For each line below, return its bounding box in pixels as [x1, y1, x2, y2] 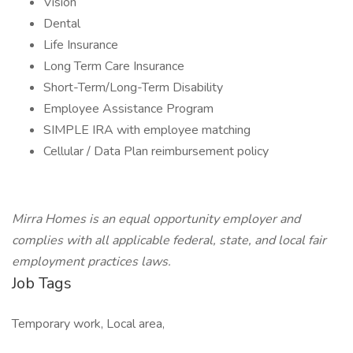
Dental [43, 15, 80, 32]
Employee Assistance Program [43, 100, 214, 117]
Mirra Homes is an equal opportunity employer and [12, 210, 300, 228]
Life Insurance [43, 36, 118, 54]
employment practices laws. [12, 253, 171, 270]
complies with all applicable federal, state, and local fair [12, 232, 326, 249]
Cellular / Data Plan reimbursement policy [43, 143, 269, 160]
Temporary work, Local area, [12, 315, 165, 333]
